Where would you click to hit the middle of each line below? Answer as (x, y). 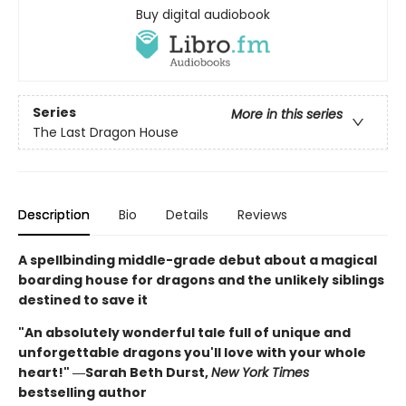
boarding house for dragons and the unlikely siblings (201, 280)
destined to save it (83, 300)
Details (187, 215)
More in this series (287, 114)
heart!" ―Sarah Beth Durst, (115, 373)
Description (54, 215)
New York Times (260, 373)
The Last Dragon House (106, 132)
